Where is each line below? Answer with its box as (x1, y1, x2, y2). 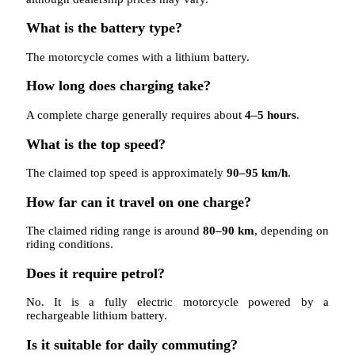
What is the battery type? (26, 20, 182, 36)
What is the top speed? (26, 136, 166, 152)
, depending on (254, 224, 329, 238)
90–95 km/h (227, 166, 288, 180)
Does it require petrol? (26, 265, 165, 281)
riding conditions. (26, 238, 113, 251)
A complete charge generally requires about (26, 108, 245, 121)
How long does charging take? (26, 78, 211, 94)
